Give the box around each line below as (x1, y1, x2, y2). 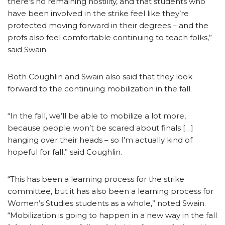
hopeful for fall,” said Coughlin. (8, 147, 122, 157)
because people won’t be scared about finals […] (8, 123, 193, 133)
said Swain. (8, 44, 48, 54)
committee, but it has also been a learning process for (8, 186, 213, 196)
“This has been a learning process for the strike (8, 174, 184, 184)
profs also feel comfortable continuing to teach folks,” (8, 32, 212, 42)
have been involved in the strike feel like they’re (8, 8, 189, 18)
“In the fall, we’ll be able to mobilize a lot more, (8, 110, 186, 121)
